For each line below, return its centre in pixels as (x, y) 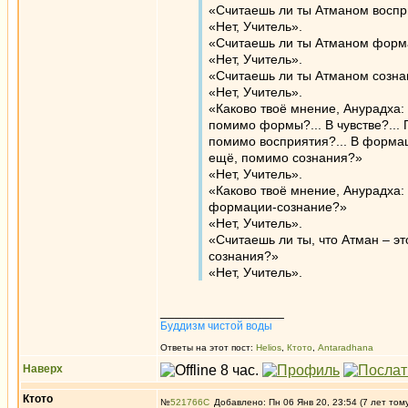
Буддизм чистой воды (216, 326)
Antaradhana (346, 347)
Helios (269, 347)
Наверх (43, 369)
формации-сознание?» (278, 207)
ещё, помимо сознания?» (286, 158)
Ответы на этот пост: (208, 347)
